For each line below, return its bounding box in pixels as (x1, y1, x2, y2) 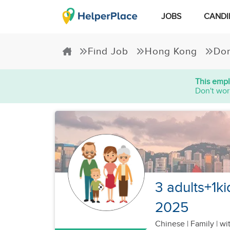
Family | (188, 219, 220, 229)
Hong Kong (145, 46, 197, 57)
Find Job (88, 46, 128, 57)
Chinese (155, 219, 187, 229)
